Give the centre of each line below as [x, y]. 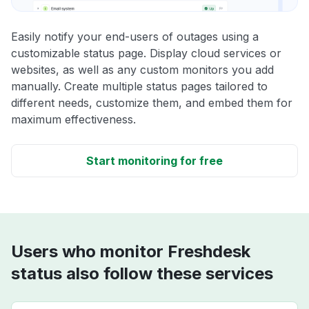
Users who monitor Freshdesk [131, 252]
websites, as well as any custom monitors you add [142, 70]
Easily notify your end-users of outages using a [135, 37]
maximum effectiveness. [73, 120]
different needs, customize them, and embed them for [152, 103]
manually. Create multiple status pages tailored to [139, 87]
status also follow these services [142, 274]
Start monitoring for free [154, 161]
